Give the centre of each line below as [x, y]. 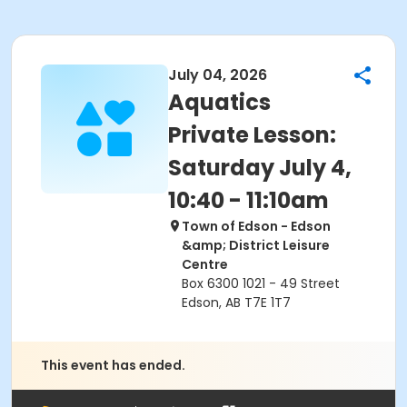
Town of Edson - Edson [256, 226]
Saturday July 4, [260, 168]
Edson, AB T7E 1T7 [236, 303]
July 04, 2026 [218, 75]
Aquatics [219, 102]
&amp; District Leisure [256, 245]
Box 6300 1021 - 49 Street [261, 283]
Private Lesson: [252, 135]
